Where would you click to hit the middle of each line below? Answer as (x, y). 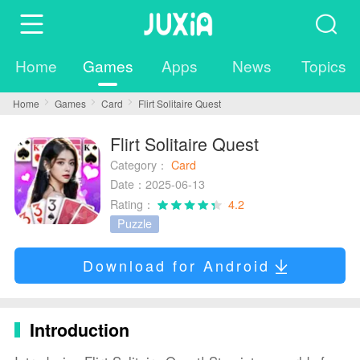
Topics (324, 65)
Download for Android (176, 265)
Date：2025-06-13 (158, 184)
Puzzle (135, 224)
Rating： (134, 204)
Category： (139, 164)
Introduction (80, 329)
